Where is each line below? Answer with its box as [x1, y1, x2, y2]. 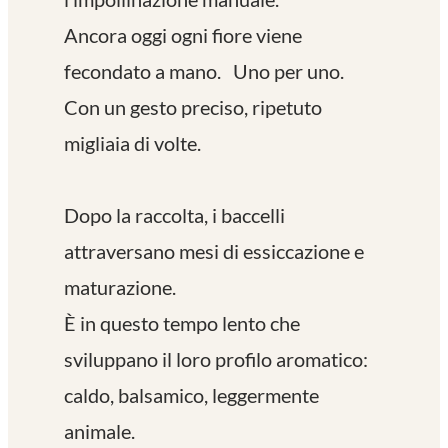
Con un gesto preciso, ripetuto [64, 94, 322, 119]
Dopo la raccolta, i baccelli [64, 202, 285, 227]
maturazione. [64, 274, 176, 299]
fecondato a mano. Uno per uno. [64, 58, 356, 83]
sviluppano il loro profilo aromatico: [64, 346, 368, 371]
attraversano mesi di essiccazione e [64, 238, 364, 263]
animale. [64, 418, 135, 443]
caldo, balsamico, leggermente [64, 382, 319, 407]
